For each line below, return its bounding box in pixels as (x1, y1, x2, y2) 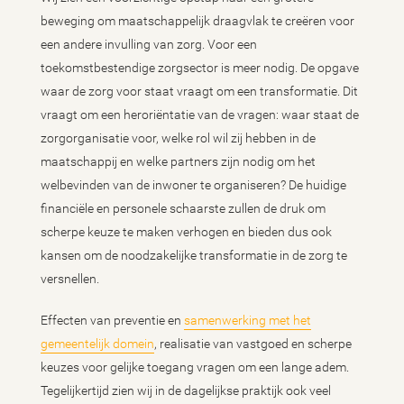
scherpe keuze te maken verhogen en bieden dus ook (41, 225, 332, 239)
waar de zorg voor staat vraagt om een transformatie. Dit (41, 84, 358, 98)
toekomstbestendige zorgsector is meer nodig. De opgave (41, 60, 359, 75)
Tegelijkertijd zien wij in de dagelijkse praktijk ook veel (41, 383, 331, 398)
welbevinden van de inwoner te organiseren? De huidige (41, 178, 346, 192)
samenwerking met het (184, 313, 311, 327)
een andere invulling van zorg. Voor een (41, 37, 257, 51)
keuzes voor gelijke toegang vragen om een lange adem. (41, 360, 349, 374)
